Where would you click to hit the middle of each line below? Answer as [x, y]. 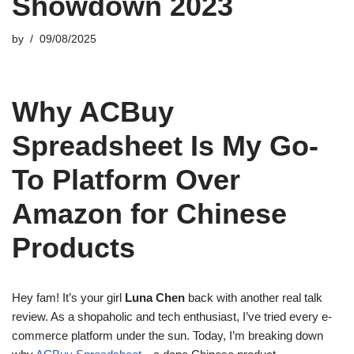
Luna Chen [155, 298]
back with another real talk [254, 298]
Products [73, 248]
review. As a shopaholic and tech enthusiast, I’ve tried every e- [172, 316]
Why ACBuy [93, 112]
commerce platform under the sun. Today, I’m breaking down [168, 335]
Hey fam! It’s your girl [68, 298]
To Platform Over [126, 180]
